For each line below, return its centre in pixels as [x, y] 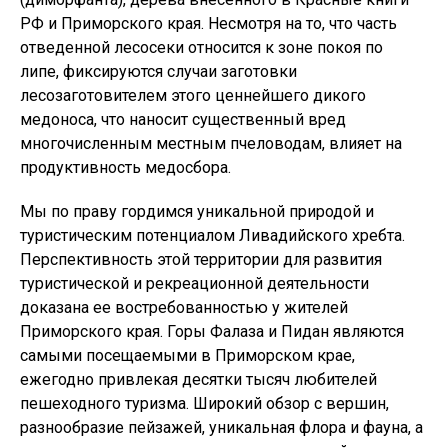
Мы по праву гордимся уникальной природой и [197, 211]
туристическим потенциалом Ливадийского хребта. [212, 235]
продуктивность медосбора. [125, 167]
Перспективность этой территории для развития [201, 259]
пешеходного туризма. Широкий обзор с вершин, [204, 403]
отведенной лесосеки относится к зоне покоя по [201, 47]
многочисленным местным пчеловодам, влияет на [211, 143]
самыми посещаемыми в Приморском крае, [187, 355]
